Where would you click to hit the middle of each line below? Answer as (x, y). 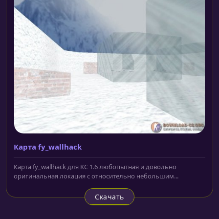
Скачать (109, 197)
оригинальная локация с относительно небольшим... (96, 176)
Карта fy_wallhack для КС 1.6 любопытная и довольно (95, 166)
